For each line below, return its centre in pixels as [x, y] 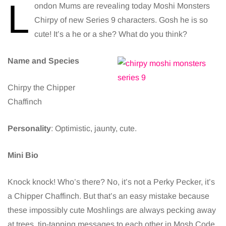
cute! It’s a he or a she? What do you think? [111, 34]
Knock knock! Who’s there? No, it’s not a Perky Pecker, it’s [111, 182]
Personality [29, 129]
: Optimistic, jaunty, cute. [94, 129]
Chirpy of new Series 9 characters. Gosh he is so [121, 20]
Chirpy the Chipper [41, 88]
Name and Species [43, 61]
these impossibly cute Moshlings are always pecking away [112, 210]
